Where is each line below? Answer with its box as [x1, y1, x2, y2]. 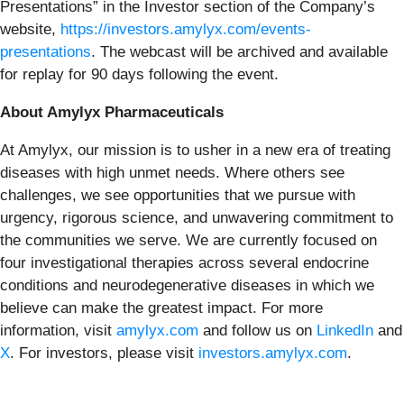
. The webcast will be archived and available [91, 42, 388, 60]
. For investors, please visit [10, 344, 198, 362]
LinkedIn [317, 321, 373, 339]
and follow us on [198, 321, 317, 339]
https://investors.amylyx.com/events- [60, 20, 311, 38]
